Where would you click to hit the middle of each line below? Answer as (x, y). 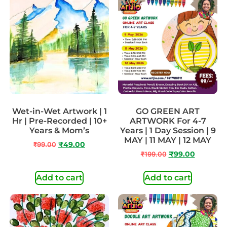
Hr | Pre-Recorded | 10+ (59, 121)
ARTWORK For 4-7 (168, 121)
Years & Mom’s (59, 130)
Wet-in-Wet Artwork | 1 (59, 111)
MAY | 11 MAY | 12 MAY (168, 140)
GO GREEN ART (168, 111)
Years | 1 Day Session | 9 (168, 130)
